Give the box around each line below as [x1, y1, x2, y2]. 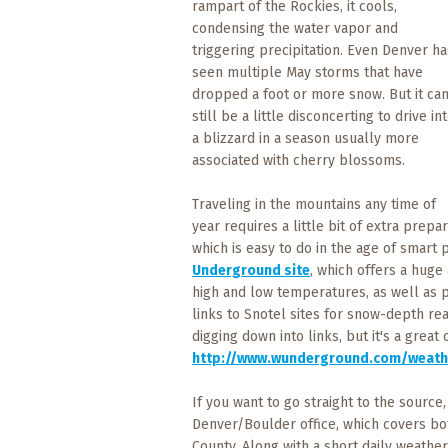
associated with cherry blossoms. [192, 152, 405, 169]
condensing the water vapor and [192, 20, 398, 37]
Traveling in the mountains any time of [192, 196, 436, 213]
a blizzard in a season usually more [192, 130, 419, 147]
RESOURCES [15, 233, 85, 248]
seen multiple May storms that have [192, 64, 423, 81]
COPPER [15, 162, 64, 177]
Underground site [192, 262, 310, 279]
